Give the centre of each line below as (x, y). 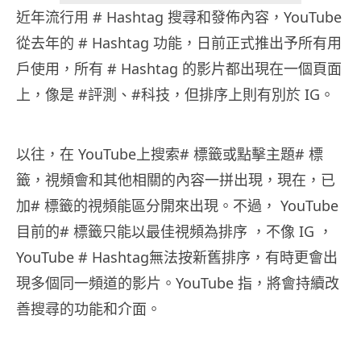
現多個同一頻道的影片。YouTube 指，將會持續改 (178, 283)
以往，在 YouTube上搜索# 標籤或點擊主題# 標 (170, 154)
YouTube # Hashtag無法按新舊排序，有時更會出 (177, 257)
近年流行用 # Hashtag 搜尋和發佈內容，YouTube (179, 17)
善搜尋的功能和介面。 (89, 309)
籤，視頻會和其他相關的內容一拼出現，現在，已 (176, 180)
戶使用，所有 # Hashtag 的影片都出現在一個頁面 (179, 69)
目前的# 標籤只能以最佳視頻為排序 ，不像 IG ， (174, 232)
